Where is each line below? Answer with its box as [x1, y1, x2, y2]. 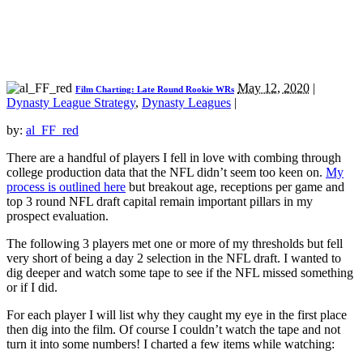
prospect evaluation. [6, 208, 112, 223]
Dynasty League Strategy [6, 95, 135, 109]
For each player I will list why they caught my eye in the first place [6, 307, 347, 322]
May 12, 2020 [237, 80, 310, 95]
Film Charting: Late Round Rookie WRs [75, 83, 234, 94]
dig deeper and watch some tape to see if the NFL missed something [6, 265, 353, 280]
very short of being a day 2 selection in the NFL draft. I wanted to [6, 250, 341, 265]
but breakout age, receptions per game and [126, 179, 344, 194]
